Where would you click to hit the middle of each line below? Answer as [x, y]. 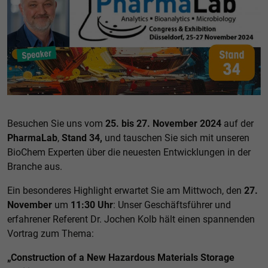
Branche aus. [35, 167]
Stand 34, [83, 138]
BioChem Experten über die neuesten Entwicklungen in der [129, 153]
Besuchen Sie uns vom [56, 124]
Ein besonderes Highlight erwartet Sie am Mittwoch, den [126, 191]
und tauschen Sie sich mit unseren [177, 138]
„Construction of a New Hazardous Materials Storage [121, 258]
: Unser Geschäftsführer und [172, 205]
